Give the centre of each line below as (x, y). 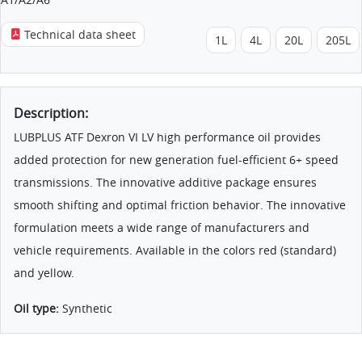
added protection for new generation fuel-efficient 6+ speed (176, 159)
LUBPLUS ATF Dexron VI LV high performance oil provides (167, 137)
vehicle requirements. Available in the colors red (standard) (175, 250)
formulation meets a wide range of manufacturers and (162, 227)
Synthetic (87, 308)
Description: (51, 113)
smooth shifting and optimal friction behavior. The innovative (180, 204)
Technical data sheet (78, 34)
